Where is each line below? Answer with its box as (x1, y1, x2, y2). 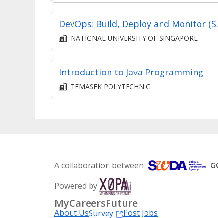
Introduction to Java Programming (59, 66, 203, 78)
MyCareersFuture (54, 196, 138, 210)
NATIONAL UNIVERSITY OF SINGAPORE (71, 33, 198, 43)
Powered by (54, 180, 97, 191)
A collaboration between (54, 160, 144, 171)
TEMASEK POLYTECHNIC (71, 81, 150, 91)
